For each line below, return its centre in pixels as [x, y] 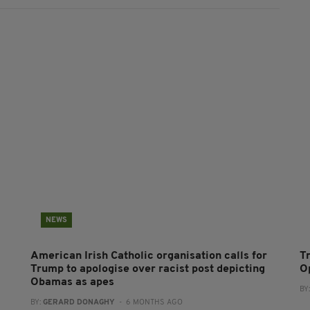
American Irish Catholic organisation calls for [148, 256]
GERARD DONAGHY [79, 303]
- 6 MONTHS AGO [148, 303]
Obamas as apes [72, 283]
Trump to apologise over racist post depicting [147, 270]
